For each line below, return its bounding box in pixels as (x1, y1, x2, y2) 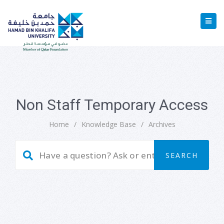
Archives (148, 119, 175, 129)
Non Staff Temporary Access (16, 96, 208, 113)
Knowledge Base (81, 119, 136, 129)
